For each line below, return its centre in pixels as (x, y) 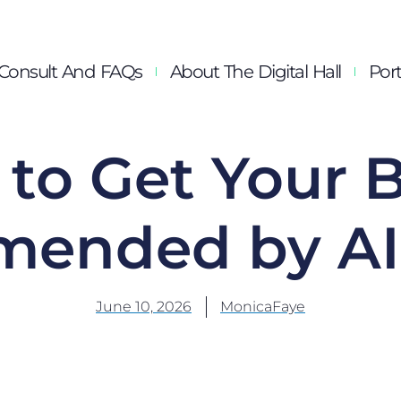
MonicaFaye (263, 307)
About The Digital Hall (255, 72)
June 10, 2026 (144, 307)
